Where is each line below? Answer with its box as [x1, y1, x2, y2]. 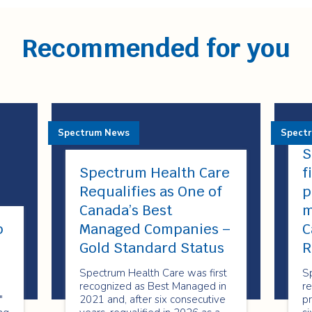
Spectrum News [57, 127, 130, 139]
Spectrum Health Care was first [79, 266, 227, 280]
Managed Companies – [79, 220, 231, 238]
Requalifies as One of [79, 182, 222, 201]
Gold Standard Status [79, 239, 224, 257]
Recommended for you [22, 32, 290, 65]
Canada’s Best [79, 201, 172, 219]
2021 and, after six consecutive [79, 292, 226, 306]
